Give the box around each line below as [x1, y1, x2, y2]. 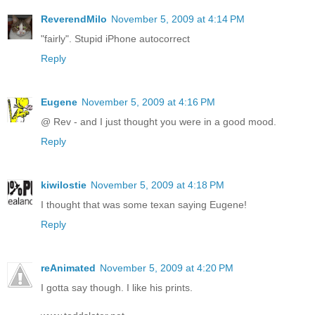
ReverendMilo [41, 13, 107, 25]
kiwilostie [41, 179, 86, 191]
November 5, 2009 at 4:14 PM [111, 13, 245, 25]
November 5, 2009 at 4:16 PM [82, 96, 215, 108]
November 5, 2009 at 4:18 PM [91, 179, 224, 191]
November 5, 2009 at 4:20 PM [100, 262, 233, 274]
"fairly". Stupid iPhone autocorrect [41, 32, 190, 44]
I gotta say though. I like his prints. [41, 281, 193, 293]
